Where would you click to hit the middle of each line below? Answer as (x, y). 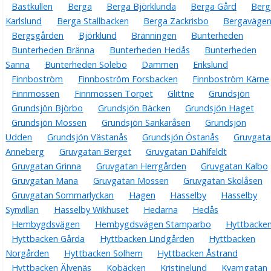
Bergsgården (38, 36)
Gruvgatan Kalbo (234, 166)
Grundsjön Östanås (180, 137)
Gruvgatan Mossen (131, 181)
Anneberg (25, 152)
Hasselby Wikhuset (91, 210)
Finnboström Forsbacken (128, 79)
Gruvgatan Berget (95, 152)
